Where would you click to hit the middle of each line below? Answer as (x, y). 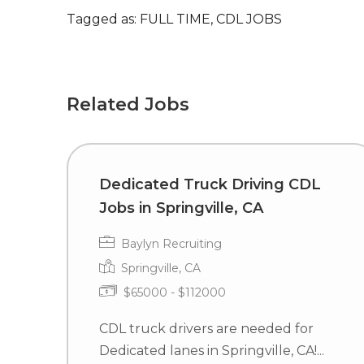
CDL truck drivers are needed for (206, 329)
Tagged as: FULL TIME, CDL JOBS (174, 19)
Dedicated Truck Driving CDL (210, 184)
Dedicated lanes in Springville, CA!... (212, 351)
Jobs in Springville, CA (181, 208)
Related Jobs (128, 104)
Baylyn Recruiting (170, 244)
